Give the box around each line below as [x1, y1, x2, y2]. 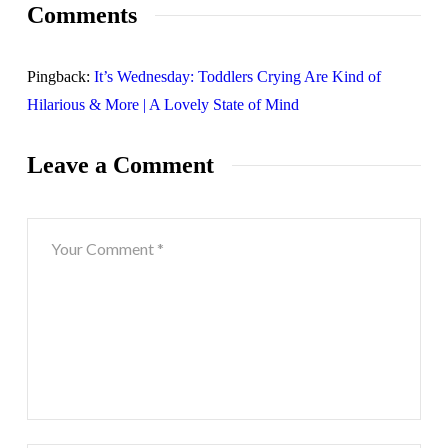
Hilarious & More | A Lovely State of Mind [26, 95, 299, 113]
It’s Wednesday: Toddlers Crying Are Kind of [93, 67, 381, 85]
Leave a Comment [26, 152, 214, 179]
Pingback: [26, 67, 94, 85]
